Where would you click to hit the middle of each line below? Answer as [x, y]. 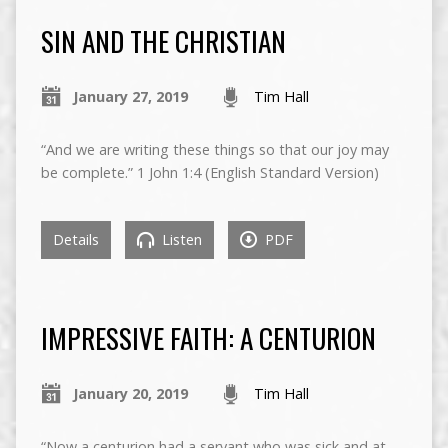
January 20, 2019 [130, 394]
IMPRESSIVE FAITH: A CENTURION [208, 338]
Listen [179, 240]
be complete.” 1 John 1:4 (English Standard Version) [209, 173]
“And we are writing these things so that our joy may [214, 150]
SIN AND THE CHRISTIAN [163, 41]
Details [75, 240]
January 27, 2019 [130, 97]
